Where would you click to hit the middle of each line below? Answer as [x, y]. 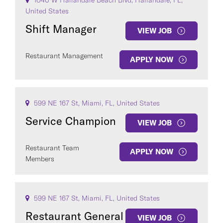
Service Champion [71, 121]
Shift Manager [61, 29]
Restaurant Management [64, 56]
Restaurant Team [52, 148]
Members [40, 159]
